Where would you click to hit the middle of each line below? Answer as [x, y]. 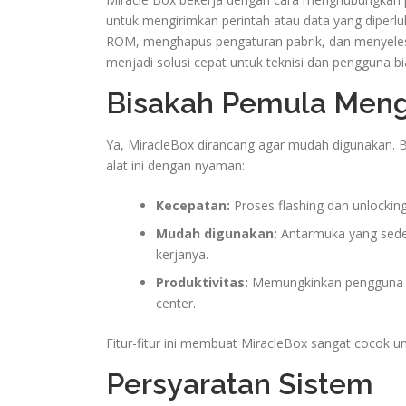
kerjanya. [182, 254]
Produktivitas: [202, 282]
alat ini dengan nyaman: [175, 165]
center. [176, 303]
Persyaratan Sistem [240, 383]
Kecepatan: [193, 205]
